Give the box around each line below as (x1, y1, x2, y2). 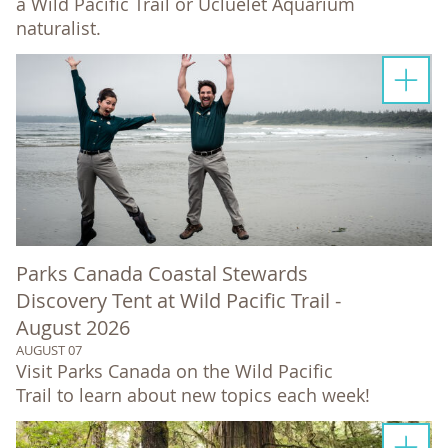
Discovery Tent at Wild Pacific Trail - (16, 286, 341, 314)
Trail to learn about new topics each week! (16, 382, 370, 407)
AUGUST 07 (16, 340, 82, 359)
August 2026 (16, 313, 130, 341)
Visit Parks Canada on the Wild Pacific (16, 358, 333, 383)
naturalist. (16, 15, 101, 40)
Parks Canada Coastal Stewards (16, 259, 308, 287)
